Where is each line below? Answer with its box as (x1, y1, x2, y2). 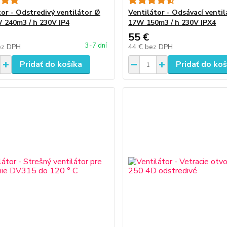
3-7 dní (85, 41, 107, 50)
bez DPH (145, 42, 173, 52)
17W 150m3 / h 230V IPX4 (128, 18, 216, 27)
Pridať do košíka (19, 59, 82, 70)
